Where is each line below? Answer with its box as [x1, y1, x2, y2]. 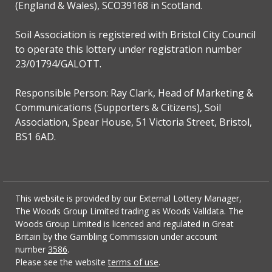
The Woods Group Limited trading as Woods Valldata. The [15, 205, 243, 217]
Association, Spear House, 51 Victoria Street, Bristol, [15, 115, 252, 129]
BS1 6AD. [15, 130, 56, 144]
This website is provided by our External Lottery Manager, [15, 192, 242, 205]
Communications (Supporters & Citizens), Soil [15, 101, 221, 115]
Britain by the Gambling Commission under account [15, 231, 217, 243]
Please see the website [15, 256, 108, 268]
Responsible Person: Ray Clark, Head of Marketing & [15, 86, 253, 100]
